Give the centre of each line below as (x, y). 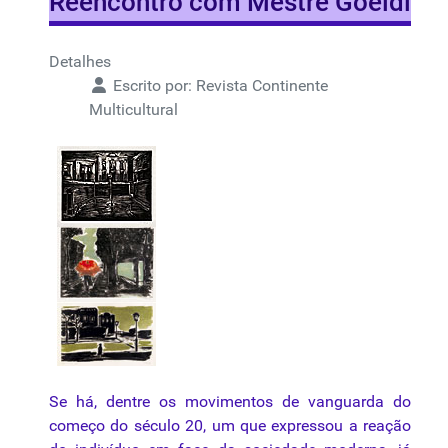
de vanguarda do (342, 402)
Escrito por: (152, 86)
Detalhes (80, 62)
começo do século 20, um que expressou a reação (230, 426)
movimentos (229, 402)
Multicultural (133, 110)
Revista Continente (262, 86)
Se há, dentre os (117, 402)
